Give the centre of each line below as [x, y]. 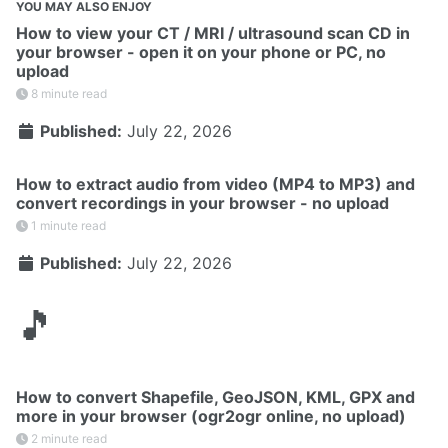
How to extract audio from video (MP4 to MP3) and [215, 183]
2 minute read [67, 438]
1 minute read [67, 225]
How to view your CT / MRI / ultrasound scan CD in [213, 32]
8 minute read [67, 93]
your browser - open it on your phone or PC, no [201, 51]
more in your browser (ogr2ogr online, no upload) [211, 415]
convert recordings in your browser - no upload [202, 202]
